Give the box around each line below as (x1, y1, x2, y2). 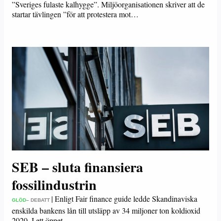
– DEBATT (26, 197, 50, 203)
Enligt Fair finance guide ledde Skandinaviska (55, 193, 197, 204)
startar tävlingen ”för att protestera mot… (12, 9, 139, 19)
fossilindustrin (12, 175, 97, 195)
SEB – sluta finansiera (12, 157, 143, 177)
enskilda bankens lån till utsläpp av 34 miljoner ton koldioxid (12, 205, 200, 216)
